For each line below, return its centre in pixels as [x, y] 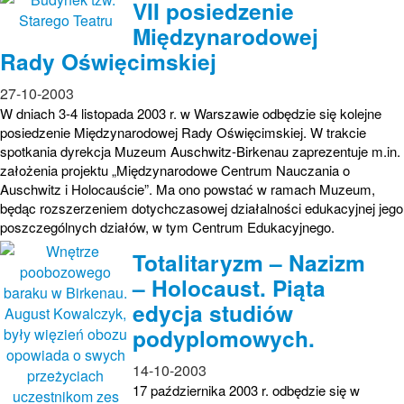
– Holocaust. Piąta [229, 287]
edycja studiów [213, 312]
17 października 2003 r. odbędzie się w [246, 390]
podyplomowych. [224, 338]
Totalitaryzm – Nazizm [249, 262]
